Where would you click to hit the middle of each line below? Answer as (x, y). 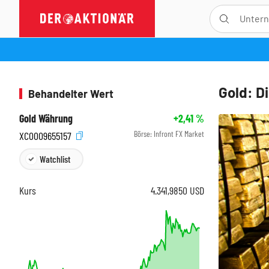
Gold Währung (46, 118)
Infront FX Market (179, 134)
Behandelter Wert (71, 94)
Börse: (144, 134)
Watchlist (55, 159)
